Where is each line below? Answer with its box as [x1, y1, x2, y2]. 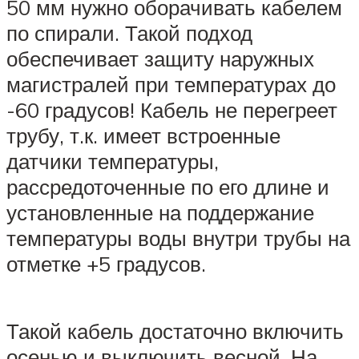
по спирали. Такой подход [6, 20, 252, 46]
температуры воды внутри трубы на [6, 225, 350, 252]
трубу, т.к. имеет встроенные [6, 123, 280, 149]
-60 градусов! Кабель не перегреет [6, 97, 337, 123]
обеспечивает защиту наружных [6, 46, 314, 72]
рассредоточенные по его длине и [6, 174, 329, 200]
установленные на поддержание [6, 200, 314, 226]
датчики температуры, [6, 148, 219, 175]
